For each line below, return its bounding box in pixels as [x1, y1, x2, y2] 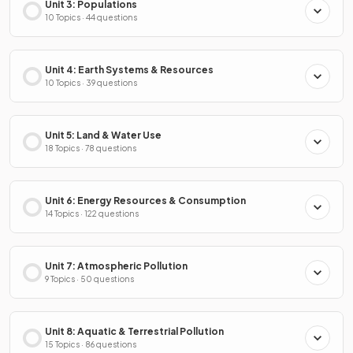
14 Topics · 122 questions [45, 209, 139, 218]
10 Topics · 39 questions [45, 78, 137, 87]
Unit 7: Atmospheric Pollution [45, 260, 188, 272]
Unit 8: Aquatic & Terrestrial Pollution [45, 325, 224, 337]
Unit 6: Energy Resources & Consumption [45, 195, 246, 206]
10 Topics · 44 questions [45, 13, 137, 22]
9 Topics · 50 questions [45, 274, 134, 284]
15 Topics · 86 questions [45, 340, 136, 349]
